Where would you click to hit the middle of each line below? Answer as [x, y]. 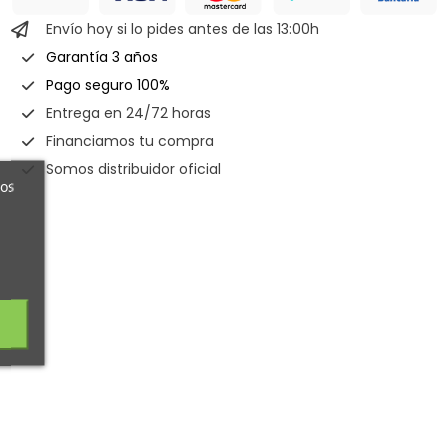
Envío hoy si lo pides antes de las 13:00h [182, 28]
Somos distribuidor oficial [133, 168]
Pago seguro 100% [107, 84]
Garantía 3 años [101, 56]
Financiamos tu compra [129, 140]
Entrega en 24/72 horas [128, 112]
